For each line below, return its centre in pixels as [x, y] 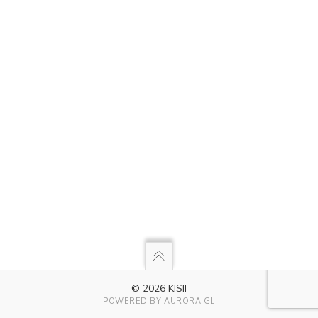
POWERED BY [133, 301]
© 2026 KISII [159, 289]
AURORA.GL [190, 301]
